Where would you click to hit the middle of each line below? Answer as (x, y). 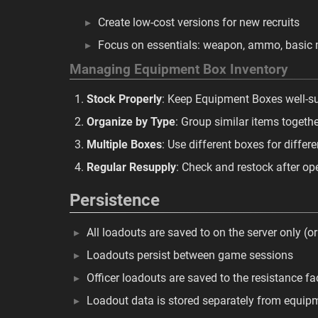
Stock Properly (124, 99)
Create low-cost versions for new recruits (199, 22)
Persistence (115, 200)
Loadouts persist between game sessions (190, 255)
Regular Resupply (131, 167)
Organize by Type (131, 122)
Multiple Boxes (124, 144)
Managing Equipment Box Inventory (179, 70)
